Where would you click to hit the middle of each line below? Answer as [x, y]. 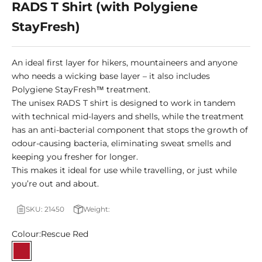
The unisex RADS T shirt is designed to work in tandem [124, 103]
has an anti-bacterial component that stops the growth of [130, 130]
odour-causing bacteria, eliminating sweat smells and [121, 144]
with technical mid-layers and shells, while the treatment [128, 117]
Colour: [26, 234]
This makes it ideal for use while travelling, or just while [124, 170]
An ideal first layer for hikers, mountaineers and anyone [125, 63]
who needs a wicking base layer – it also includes [111, 76]
